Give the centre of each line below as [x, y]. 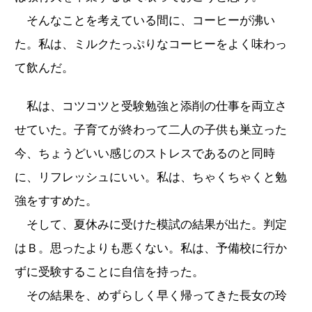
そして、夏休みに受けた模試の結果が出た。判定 [151, 224]
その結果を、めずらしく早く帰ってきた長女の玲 [151, 295]
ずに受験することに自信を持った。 [109, 272]
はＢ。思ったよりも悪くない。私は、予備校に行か [151, 248]
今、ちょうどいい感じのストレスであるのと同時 [145, 153]
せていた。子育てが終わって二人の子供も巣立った [151, 130]
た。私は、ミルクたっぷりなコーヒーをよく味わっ [151, 44]
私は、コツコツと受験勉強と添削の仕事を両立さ [151, 106]
